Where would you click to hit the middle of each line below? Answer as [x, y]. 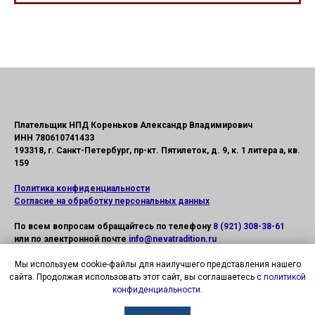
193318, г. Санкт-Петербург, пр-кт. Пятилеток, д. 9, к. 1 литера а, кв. [157, 151]
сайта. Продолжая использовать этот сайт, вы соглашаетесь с [136, 277]
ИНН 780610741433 [54, 138]
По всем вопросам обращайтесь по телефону [114, 227]
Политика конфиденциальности [82, 189]
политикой [285, 277]
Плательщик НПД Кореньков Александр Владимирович [133, 126]
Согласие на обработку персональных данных [112, 201]
